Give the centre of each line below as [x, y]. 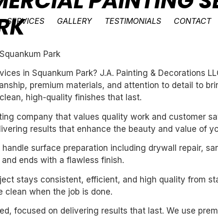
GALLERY [75, 21]
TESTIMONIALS [133, 21]
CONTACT [193, 21]
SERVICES [26, 21]
